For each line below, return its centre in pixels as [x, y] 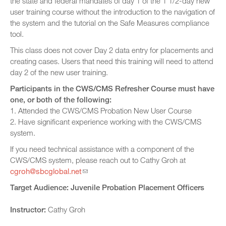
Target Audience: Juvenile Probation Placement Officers [107, 187]
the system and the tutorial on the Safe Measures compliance [110, 23]
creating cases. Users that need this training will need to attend [112, 61]
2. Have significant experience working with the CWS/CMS [106, 122]
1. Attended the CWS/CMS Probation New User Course [102, 110]
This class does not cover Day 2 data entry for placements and [112, 50]
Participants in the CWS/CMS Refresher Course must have [112, 88]
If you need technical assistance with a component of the [102, 149]
